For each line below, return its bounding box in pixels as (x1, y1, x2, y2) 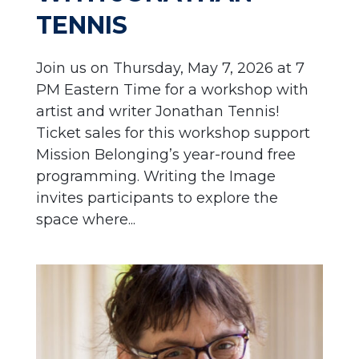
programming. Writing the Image (35, 167, 276, 185)
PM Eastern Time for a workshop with (35, 80, 309, 99)
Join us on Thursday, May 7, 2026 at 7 (35, 58, 305, 77)
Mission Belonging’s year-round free (35, 145, 296, 163)
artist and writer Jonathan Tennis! (35, 102, 279, 120)
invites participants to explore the (35, 188, 278, 207)
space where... (35, 210, 135, 228)
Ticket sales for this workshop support (35, 123, 310, 142)
